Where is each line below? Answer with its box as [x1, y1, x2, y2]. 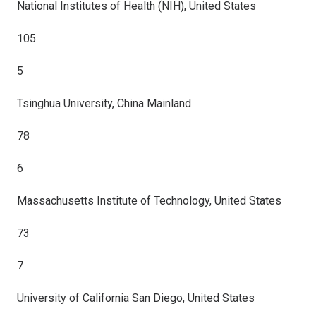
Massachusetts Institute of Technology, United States [17, 194, 281, 207]
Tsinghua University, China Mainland [17, 97, 191, 110]
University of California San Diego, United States [17, 291, 255, 305]
